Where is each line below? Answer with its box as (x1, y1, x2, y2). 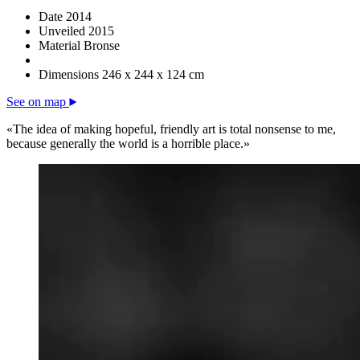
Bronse (84, 39, 120, 52)
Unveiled (39, 24, 85, 38)
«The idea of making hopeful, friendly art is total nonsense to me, (6, 122, 336, 136)
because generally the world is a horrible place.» (6, 137, 250, 150)
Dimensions (39, 67, 99, 81)
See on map (6, 95, 69, 108)
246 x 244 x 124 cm (102, 67, 204, 81)
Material (39, 39, 80, 52)
